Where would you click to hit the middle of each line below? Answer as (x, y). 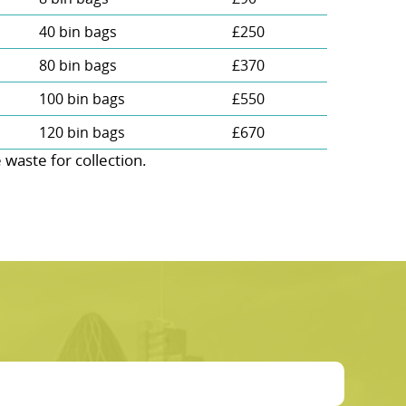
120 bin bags (82, 133)
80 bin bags (77, 66)
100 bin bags (82, 99)
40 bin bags (77, 32)
